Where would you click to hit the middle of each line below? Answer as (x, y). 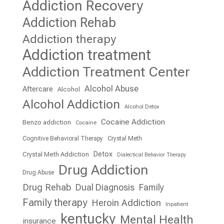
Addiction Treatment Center (106, 72)
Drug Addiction (103, 170)
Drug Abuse (38, 172)
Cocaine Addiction (133, 122)
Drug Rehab (46, 187)
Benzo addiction (46, 122)
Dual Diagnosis (105, 187)
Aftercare (37, 89)
